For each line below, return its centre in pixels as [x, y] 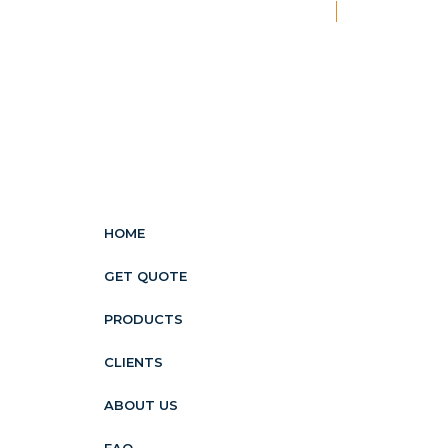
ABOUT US [141, 405]
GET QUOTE [145, 276]
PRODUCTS [143, 319]
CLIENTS [133, 362]
